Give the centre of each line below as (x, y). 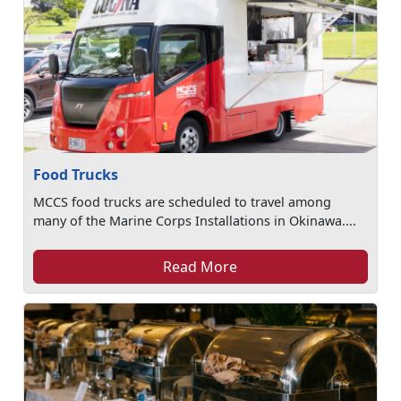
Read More (200, 267)
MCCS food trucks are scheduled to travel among (183, 202)
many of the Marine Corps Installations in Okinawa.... (195, 221)
